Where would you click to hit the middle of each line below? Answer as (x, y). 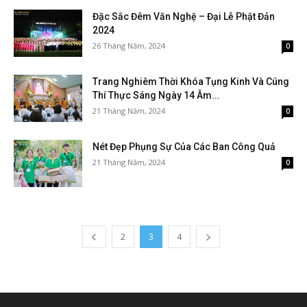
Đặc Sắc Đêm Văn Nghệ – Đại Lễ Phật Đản (184, 16)
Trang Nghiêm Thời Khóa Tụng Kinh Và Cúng (191, 82)
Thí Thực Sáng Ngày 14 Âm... (156, 95)
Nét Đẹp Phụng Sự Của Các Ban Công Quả (184, 147)
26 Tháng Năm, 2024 (129, 46)
